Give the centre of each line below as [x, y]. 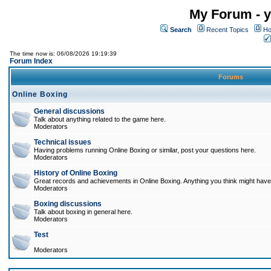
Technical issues [63, 142]
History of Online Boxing [76, 173]
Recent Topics [227, 30]
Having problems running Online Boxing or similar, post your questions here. [145, 150]
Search [181, 30]
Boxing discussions [68, 204]
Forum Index [31, 61]
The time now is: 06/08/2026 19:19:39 [63, 54]
